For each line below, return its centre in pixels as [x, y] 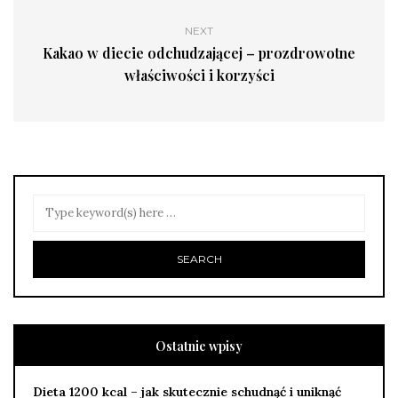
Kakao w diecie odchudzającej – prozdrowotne [199, 52]
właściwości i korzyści [199, 75]
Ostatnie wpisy [199, 346]
